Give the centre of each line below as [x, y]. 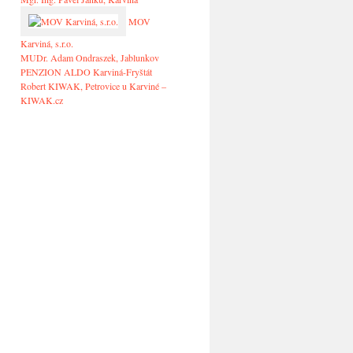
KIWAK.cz [42, 100]
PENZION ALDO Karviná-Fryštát [86, 72]
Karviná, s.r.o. [47, 43]
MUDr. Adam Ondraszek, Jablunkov [90, 58]
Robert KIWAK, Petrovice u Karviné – [93, 86]
